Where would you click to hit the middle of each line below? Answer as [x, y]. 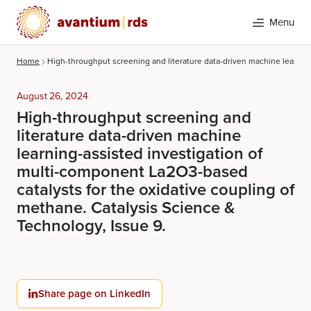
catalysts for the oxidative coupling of [155, 190]
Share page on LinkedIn [94, 294]
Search [58, 194]
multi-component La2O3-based [132, 171]
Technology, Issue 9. [91, 226]
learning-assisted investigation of [140, 153]
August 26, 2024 [52, 96]
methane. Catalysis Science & [126, 208]
